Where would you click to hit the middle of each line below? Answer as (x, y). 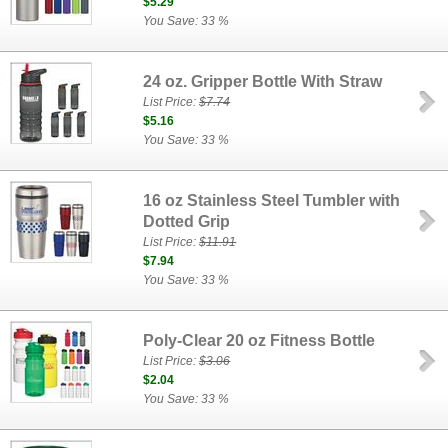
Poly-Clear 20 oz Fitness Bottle (259, 340)
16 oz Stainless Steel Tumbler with (272, 200)
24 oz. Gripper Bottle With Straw (263, 81)
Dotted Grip (187, 221)
